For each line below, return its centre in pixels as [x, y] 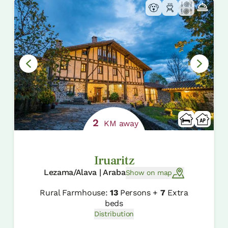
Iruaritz [114, 160]
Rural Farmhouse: [75, 192]
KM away [120, 123]
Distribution [114, 213]
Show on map [149, 173]
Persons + [139, 192]
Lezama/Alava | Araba [84, 172]
